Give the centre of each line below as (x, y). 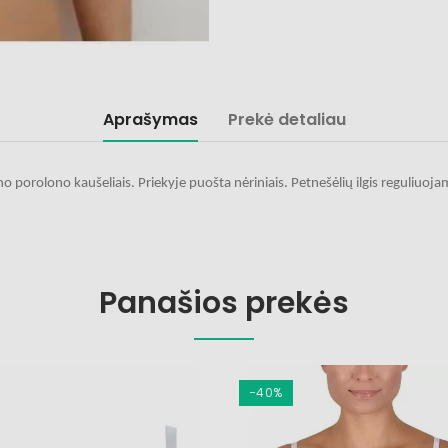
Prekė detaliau (286, 119)
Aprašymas (150, 119)
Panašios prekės (224, 303)
